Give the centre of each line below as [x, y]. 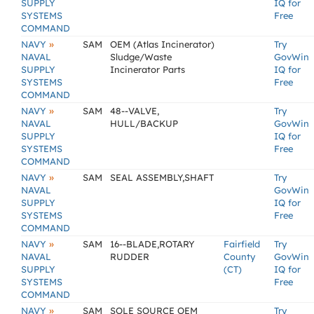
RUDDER [130, 257]
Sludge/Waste [141, 57]
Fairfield [242, 244]
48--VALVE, [135, 111]
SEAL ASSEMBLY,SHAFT [162, 177]
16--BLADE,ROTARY [152, 244]
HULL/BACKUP [144, 123]
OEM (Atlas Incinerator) [162, 44]
